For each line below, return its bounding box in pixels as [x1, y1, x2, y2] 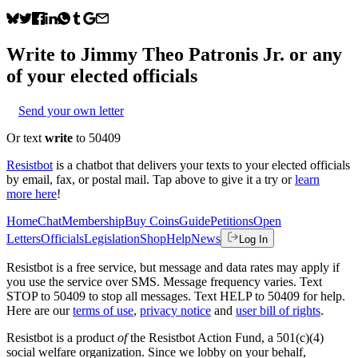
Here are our [6, 303, 70, 317]
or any [284, 43, 342, 65]
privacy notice [140, 303, 211, 317]
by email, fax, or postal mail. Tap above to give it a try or [6, 172, 292, 186]
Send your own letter [18, 103, 124, 117]
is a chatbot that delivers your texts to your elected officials [56, 157, 350, 172]
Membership [62, 213, 125, 228]
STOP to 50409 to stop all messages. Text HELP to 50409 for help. [6, 288, 345, 303]
